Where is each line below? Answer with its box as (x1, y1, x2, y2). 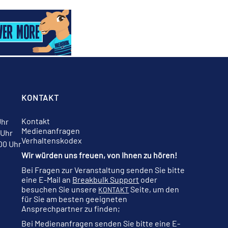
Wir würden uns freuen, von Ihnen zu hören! (21, 150, 178, 160)
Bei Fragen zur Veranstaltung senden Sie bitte (21, 165, 185, 175)
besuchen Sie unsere (21, 184, 99, 194)
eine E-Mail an (21, 175, 73, 185)
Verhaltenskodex (21, 135, 82, 146)
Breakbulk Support (72, 175, 139, 185)
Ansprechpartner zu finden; (21, 204, 121, 214)
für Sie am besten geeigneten (21, 194, 128, 204)
